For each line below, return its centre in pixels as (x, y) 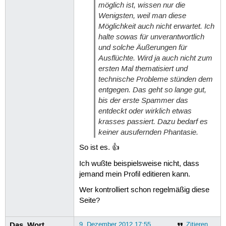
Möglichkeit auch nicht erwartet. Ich (156, 26)
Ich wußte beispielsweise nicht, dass (139, 164)
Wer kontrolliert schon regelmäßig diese (144, 190)
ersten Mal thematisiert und (143, 68)
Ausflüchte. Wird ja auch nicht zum (155, 58)
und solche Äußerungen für (143, 47)
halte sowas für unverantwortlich (151, 37)
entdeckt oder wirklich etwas (145, 111)
